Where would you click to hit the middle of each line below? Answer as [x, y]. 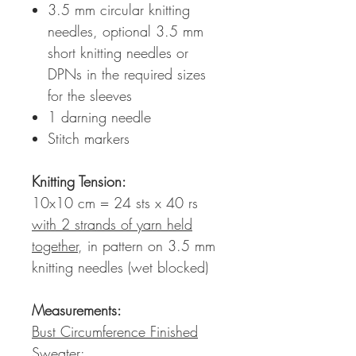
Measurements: [77, 310]
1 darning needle [99, 117]
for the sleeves [90, 96]
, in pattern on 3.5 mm [147, 246]
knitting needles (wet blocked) [120, 267]
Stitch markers [89, 139]
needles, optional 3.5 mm [126, 31]
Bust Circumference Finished [115, 332]
